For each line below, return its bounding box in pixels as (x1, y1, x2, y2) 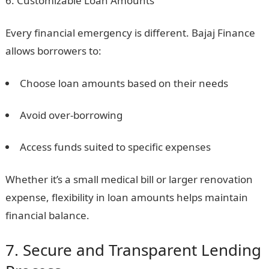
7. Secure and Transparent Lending (5, 239, 261, 261)
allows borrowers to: (5, 44, 101, 58)
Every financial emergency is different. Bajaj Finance (5, 26, 255, 40)
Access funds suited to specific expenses (19, 140, 211, 154)
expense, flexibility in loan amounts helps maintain (5, 190, 248, 204)
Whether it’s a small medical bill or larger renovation (5, 172, 253, 186)
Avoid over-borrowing (19, 108, 122, 122)
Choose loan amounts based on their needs (19, 76, 228, 90)
